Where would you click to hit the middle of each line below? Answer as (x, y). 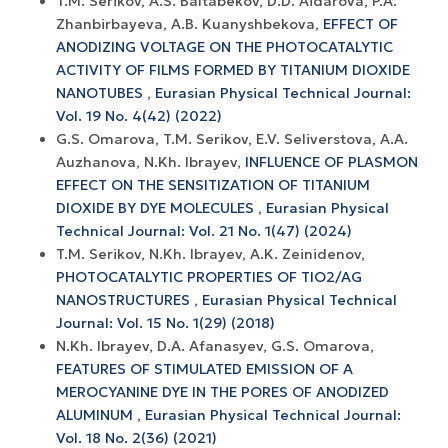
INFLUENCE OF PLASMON (331, 161)
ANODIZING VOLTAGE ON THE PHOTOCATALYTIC (224, 46)
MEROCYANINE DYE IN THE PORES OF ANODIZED (222, 391)
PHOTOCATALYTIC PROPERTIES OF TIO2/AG (209, 276)
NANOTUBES (101, 92)
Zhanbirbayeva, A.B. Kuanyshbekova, (189, 23)
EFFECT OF (360, 23)
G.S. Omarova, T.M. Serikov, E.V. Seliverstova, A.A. (232, 138)
